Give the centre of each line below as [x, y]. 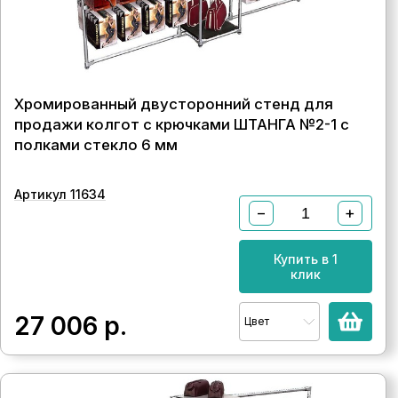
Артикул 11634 [60, 194]
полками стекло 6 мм [96, 145]
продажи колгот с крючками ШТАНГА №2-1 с [182, 124]
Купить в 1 [305, 259]
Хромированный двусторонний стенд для [174, 104]
